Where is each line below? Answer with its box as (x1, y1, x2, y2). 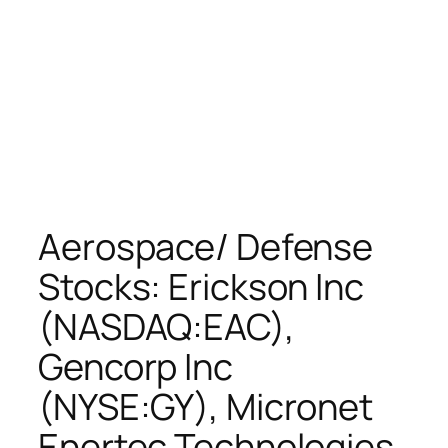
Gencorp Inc (38, 341, 233, 391)
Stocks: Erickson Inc (38, 261, 364, 311)
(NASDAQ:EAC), (38, 301, 295, 351)
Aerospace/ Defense (38, 221, 374, 271)
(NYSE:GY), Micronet (38, 381, 374, 431)
